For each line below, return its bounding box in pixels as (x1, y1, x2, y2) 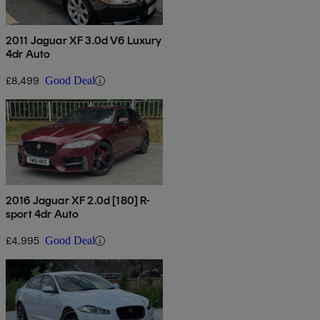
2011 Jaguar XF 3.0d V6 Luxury (6, 34, 162, 48)
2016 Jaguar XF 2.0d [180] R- (6, 194, 151, 208)
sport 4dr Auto (6, 207, 79, 221)
